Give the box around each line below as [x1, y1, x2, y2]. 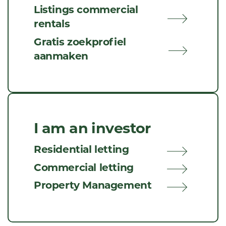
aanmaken [34, 49, 88, 62]
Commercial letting [34, 160, 134, 174]
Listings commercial [34, 3, 138, 16]
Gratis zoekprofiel [34, 35, 126, 48]
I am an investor [34, 119, 151, 137]
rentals [34, 17, 70, 30]
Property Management [34, 179, 152, 191]
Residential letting [34, 143, 129, 155]
